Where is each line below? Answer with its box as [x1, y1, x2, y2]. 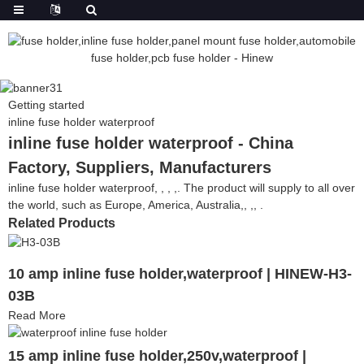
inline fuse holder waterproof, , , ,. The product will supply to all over [8, 180, 355, 194]
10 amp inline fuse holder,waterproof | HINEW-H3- [8, 265, 352, 282]
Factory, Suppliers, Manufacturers [8, 158, 271, 176]
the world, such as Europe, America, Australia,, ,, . [8, 197, 263, 211]
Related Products [8, 215, 115, 230]
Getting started [8, 97, 84, 111]
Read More [8, 308, 66, 322]
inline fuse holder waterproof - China [8, 133, 293, 152]
